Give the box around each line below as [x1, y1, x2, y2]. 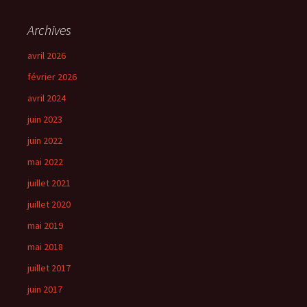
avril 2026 [27, 49, 66, 62]
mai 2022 [27, 155, 63, 168]
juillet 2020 [27, 197, 71, 210]
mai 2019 [27, 219, 63, 232]
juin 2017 [27, 282, 62, 295]
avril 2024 [27, 91, 66, 104]
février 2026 [27, 70, 77, 83]
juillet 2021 [27, 176, 71, 189]
